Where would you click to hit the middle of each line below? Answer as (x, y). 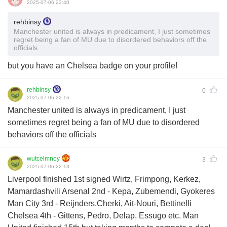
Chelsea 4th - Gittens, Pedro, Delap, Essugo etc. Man (103, 215)
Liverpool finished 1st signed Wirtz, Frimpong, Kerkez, (104, 179)
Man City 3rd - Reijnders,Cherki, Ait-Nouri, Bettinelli (100, 203)
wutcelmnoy (43, 158)
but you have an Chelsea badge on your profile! (92, 65)
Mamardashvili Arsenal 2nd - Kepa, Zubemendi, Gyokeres (111, 191)
